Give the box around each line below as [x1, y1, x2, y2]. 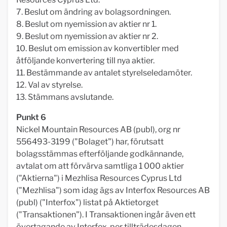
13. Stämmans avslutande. [16, 92, 113, 102]
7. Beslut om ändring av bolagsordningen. [16, 7, 171, 17]
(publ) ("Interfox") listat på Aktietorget [16, 198, 159, 207]
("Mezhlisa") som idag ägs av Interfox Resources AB [16, 185, 210, 195]
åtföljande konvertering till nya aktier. [16, 56, 155, 65]
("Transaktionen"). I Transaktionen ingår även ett [16, 210, 196, 219]
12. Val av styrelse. [16, 80, 83, 90]
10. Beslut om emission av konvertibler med [16, 44, 179, 53]
